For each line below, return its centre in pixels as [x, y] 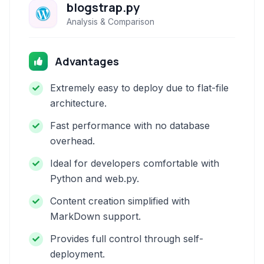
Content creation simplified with [120, 201]
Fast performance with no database [130, 126]
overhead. [72, 141]
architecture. [78, 103]
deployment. [77, 254]
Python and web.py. [95, 179]
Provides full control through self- [127, 239]
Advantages [87, 61]
